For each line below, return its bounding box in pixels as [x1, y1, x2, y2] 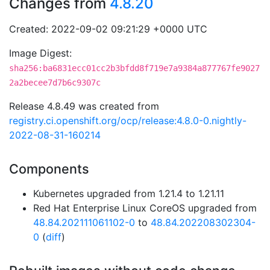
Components [9, 161, 89, 177]
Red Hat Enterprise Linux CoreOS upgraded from [33, 202, 257, 214]
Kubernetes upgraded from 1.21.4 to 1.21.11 [33, 187, 224, 199]
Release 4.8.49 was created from [9, 100, 159, 112]
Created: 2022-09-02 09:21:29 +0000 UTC [9, 23, 207, 35]
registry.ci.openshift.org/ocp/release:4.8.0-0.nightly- [9, 115, 246, 127]
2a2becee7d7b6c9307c [9, 78, 101, 87]
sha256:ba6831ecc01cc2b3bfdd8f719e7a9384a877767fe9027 [9, 63, 260, 73]
